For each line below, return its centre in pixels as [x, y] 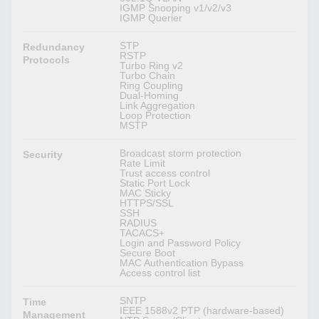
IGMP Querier [151, 18]
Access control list [160, 273]
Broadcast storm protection [181, 153]
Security [43, 155]
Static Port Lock [155, 183]
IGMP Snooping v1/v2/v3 [176, 8]
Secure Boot [148, 253]
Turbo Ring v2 [152, 66]
